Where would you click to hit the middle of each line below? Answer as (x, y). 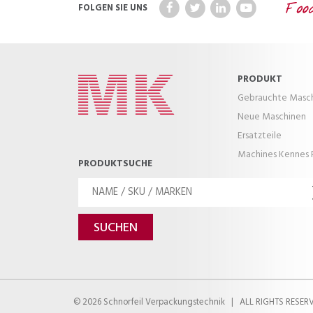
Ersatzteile (260, 136)
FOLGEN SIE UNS (113, 8)
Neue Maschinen (272, 117)
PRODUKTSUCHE (115, 164)
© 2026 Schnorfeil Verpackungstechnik (150, 303)
